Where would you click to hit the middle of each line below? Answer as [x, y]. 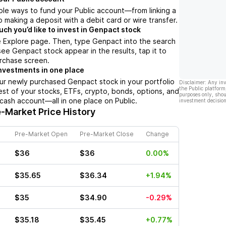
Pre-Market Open [41, 134]
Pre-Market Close [107, 134]
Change [157, 134]
